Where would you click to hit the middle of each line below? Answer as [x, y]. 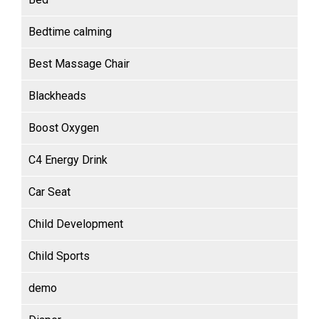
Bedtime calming [70, 32]
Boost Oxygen [64, 128]
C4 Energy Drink [68, 160]
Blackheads [57, 96]
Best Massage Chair [79, 64]
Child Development [76, 224]
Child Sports [59, 256]
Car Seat [49, 192]
